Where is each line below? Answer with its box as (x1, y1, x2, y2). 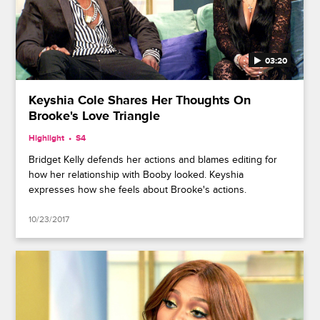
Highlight (29, 132, 65, 144)
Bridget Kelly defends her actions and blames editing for (29, 153, 278, 166)
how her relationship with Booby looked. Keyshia (29, 168, 244, 181)
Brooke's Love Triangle (29, 108, 161, 124)
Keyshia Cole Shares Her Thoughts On (29, 92, 251, 109)
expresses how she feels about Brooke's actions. (29, 183, 247, 196)
